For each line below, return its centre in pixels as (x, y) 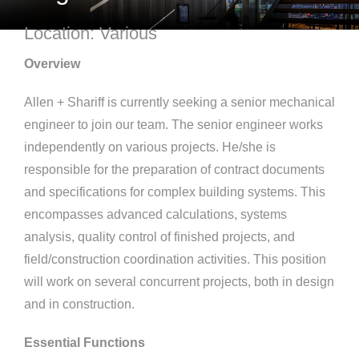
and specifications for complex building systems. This (174, 192)
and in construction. (79, 305)
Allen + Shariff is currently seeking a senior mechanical (179, 103)
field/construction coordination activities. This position (175, 260)
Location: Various (90, 34)
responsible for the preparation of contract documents (174, 170)
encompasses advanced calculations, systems (155, 215)
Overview (52, 64)
